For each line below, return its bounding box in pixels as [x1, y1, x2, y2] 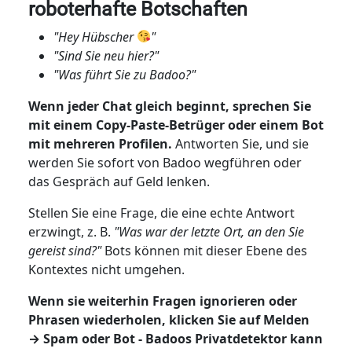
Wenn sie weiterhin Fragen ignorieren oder [27, 291, 297, 310]
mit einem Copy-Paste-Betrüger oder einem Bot [27, 115, 324, 134]
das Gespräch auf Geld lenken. [27, 172, 210, 190]
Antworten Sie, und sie [171, 134, 309, 152]
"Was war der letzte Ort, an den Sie [113, 222, 304, 240]
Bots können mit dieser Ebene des [101, 241, 307, 259]
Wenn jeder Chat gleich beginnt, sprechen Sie [27, 97, 311, 115]
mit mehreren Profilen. [27, 134, 172, 152]
